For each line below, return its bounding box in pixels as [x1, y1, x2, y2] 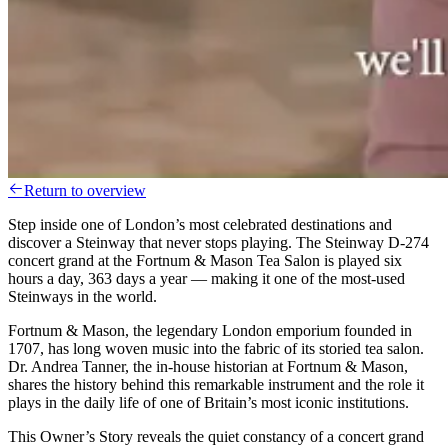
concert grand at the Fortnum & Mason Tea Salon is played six [8, 251, 402, 269]
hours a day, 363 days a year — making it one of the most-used [8, 269, 405, 287]
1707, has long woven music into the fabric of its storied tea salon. [8, 339, 424, 357]
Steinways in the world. [8, 287, 157, 305]
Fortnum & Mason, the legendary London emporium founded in [8, 321, 412, 339]
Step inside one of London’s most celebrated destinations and [8, 215, 392, 233]
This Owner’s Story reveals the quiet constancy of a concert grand [8, 427, 424, 445]
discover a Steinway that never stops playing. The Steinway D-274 [8, 233, 429, 251]
